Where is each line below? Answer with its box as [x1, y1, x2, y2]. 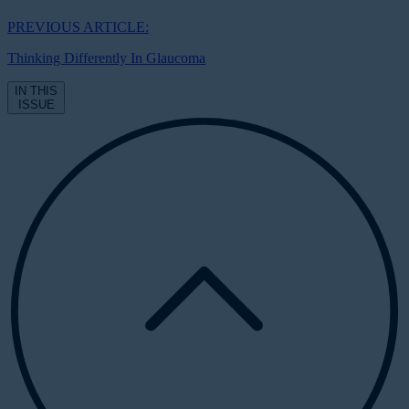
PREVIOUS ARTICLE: [7, 18, 149, 35]
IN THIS [15, 83, 58, 98]
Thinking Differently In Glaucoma [7, 49, 205, 66]
